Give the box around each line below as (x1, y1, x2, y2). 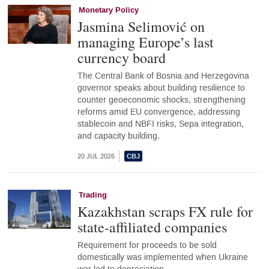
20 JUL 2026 (77, 152, 115, 160)
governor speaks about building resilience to (77, 82, 245, 94)
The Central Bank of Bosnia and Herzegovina (77, 70, 249, 82)
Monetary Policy (78, 4, 139, 16)
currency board (77, 47, 166, 67)
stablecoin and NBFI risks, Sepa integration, (77, 118, 244, 130)
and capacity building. (77, 130, 160, 142)
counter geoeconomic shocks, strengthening (77, 94, 246, 106)
